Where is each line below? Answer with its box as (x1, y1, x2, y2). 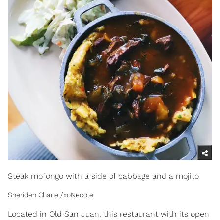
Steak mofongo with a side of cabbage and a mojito (8, 171, 199, 181)
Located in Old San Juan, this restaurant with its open (8, 209, 209, 219)
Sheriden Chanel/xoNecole (8, 191, 93, 199)
